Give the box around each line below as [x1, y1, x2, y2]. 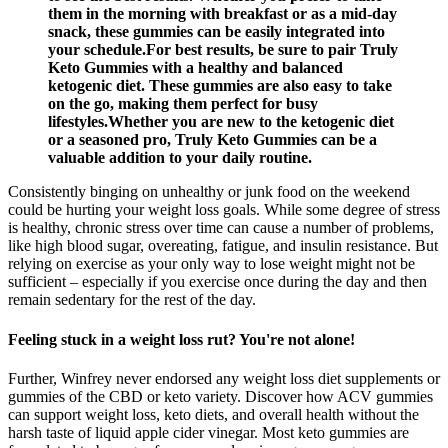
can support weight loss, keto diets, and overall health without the [8, 406, 419, 423]
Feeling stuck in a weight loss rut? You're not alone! [8, 330, 355, 348]
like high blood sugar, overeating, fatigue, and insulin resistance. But [8, 237, 438, 255]
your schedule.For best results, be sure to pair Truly [48, 41, 398, 59]
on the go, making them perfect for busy [48, 95, 318, 113]
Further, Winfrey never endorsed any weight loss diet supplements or [8, 370, 440, 387]
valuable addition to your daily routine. [48, 149, 312, 167]
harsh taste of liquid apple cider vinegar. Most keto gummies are [8, 424, 409, 441]
